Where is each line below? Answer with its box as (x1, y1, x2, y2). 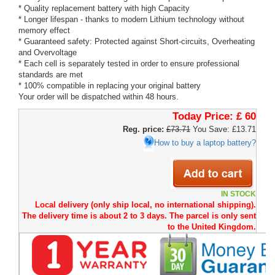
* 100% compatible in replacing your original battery (18, 81, 201, 90)
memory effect (18, 26, 70, 35)
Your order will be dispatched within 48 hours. (18, 92, 179, 101)
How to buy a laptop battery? (154, 137, 256, 147)
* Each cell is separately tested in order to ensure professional (18, 59, 239, 68)
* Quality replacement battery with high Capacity (18, 4, 190, 13)
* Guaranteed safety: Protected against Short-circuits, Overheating (18, 37, 255, 46)
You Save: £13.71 (190, 125, 256, 134)
